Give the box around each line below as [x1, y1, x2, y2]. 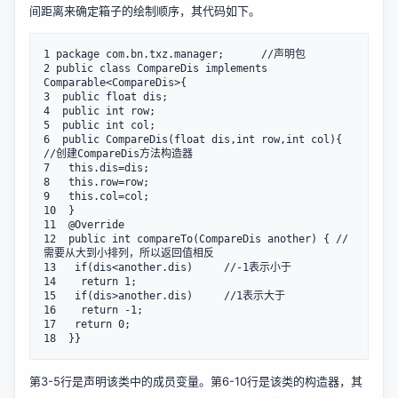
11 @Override [44, 219, 124, 231]
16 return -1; [44, 304, 143, 316]
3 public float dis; [44, 91, 168, 103]
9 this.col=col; [44, 190, 149, 203]
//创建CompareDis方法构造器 [44, 147, 193, 160]
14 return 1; [44, 275, 137, 288]
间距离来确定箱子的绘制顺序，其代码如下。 [29, 4, 260, 18]
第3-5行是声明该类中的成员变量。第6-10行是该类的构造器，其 [29, 374, 362, 388]
